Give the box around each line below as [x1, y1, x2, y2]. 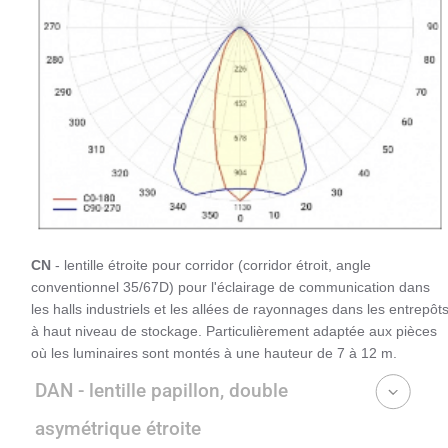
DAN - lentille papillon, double [35, 379, 288, 403]
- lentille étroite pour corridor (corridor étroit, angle [51, 257, 371, 274]
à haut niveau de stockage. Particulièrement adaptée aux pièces [31, 323, 437, 340]
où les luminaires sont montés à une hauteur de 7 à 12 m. [31, 345, 397, 362]
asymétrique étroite [35, 417, 201, 441]
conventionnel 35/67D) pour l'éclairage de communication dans [31, 279, 430, 296]
